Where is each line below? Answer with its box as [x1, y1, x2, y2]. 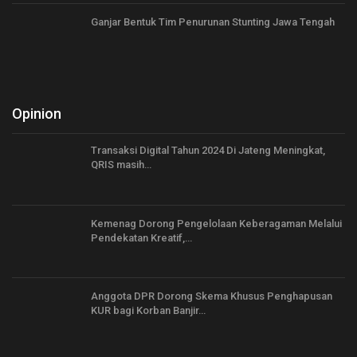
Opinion [12, 105, 61, 123]
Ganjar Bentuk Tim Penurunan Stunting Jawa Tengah [91, 15, 335, 28]
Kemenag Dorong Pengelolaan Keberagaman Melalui [91, 217, 342, 229]
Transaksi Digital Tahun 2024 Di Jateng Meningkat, [91, 144, 325, 157]
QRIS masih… [91, 159, 151, 171]
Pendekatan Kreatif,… [91, 231, 192, 244]
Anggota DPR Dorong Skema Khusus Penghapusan [91, 290, 332, 303]
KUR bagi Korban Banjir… [91, 304, 206, 317]
